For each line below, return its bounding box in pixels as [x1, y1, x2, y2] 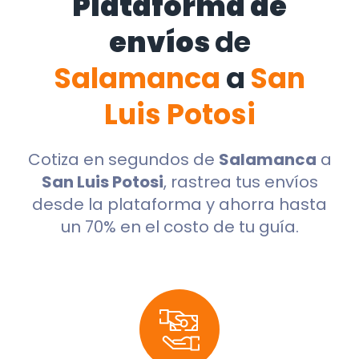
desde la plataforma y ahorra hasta [32, 193, 327, 216]
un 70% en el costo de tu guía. [60, 216, 299, 239]
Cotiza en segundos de [27, 148, 219, 171]
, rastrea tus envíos [163, 171, 318, 194]
